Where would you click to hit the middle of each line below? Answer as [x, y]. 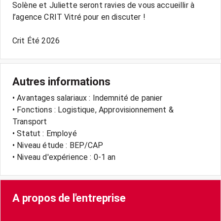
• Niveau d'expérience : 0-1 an [64, 157]
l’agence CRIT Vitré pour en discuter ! [79, 17]
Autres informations [61, 82]
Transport [30, 122]
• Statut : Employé [45, 133]
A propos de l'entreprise [69, 198]
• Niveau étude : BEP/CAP [58, 145]
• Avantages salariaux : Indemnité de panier [88, 98]
